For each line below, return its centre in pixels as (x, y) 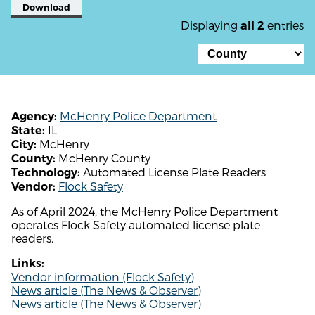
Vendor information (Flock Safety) (103, 276)
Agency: (34, 116)
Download (46, 7)
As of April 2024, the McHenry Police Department (144, 211)
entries (284, 25)
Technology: (46, 172)
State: (28, 130)
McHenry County (103, 157)
